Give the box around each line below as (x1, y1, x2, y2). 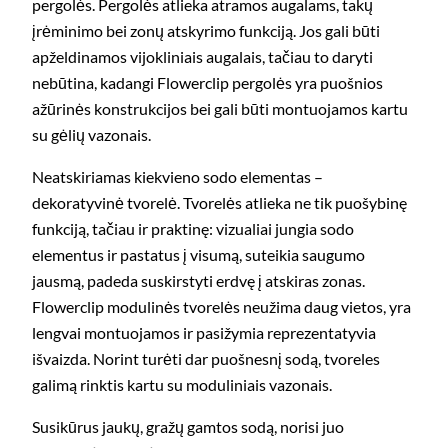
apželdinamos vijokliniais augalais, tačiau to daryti (32, 46, 373, 66)
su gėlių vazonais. (32, 124, 151, 144)
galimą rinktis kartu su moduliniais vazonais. (32, 375, 332, 395)
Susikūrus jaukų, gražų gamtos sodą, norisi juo (32, 417, 344, 437)
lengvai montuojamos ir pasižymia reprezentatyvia (32, 323, 376, 343)
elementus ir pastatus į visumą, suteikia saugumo (32, 245, 365, 265)
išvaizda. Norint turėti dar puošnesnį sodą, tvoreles (32, 349, 380, 369)
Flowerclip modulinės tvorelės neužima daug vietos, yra (32, 297, 411, 317)
